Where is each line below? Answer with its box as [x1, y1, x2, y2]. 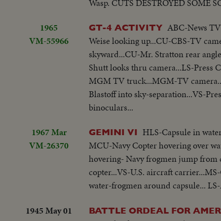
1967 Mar [31, 126, 67, 139]
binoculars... [89, 101, 133, 113]
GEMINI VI [89, 127, 140, 138]
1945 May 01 [26, 204, 72, 217]
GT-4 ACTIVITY [89, 22, 163, 33]
